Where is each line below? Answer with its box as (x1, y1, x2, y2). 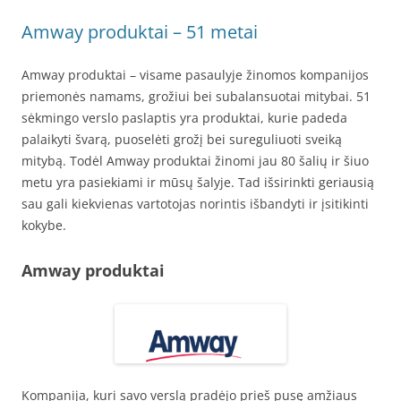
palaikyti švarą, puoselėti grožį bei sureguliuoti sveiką (21, 130, 342, 148)
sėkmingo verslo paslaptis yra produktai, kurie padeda (21, 108, 347, 126)
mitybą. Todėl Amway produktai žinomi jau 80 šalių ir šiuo (21, 151, 369, 169)
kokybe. (21, 216, 66, 234)
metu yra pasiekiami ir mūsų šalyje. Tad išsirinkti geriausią (21, 173, 374, 191)
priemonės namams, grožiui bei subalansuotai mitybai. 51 (21, 87, 371, 105)
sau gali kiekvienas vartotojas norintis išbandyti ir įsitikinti (21, 194, 369, 212)
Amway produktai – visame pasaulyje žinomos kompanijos (21, 65, 369, 83)
